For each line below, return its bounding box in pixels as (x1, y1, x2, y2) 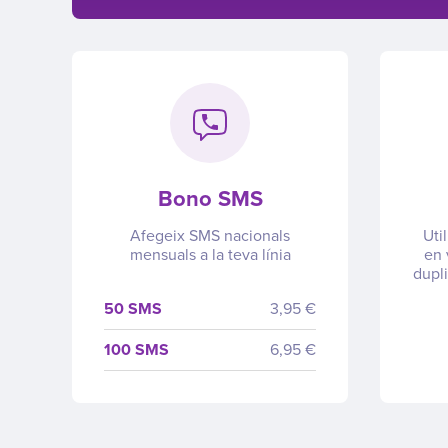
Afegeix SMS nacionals (130, 225, 290, 246)
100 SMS (104, 339, 169, 360)
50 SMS (104, 298, 162, 319)
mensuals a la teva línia (129, 244, 291, 265)
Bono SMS (157, 185, 263, 212)
